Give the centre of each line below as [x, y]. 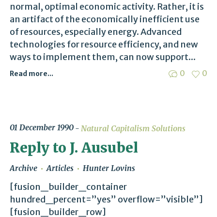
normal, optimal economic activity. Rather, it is [107, 7]
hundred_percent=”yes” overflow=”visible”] [106, 199]
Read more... [31, 74]
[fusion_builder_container [68, 186]
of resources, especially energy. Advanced [96, 32]
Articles [60, 168]
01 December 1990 [42, 128]
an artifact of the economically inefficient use [105, 19]
